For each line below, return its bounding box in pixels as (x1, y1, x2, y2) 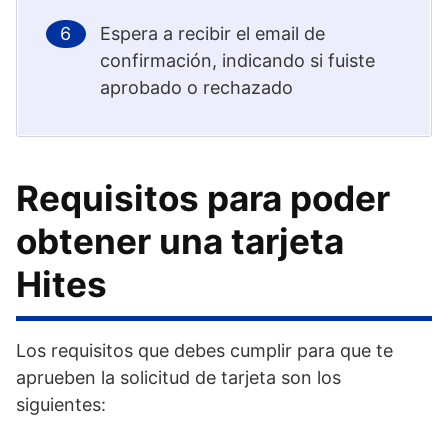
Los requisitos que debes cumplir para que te (16, 339, 393, 361)
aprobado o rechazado (100, 76, 293, 98)
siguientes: (16, 393, 106, 415)
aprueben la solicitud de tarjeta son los (16, 366, 341, 388)
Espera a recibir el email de (100, 22, 325, 44)
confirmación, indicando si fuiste (100, 49, 375, 71)
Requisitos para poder (16, 176, 390, 219)
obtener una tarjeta (16, 219, 344, 262)
